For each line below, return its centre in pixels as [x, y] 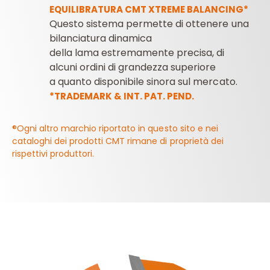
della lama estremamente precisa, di [137, 53]
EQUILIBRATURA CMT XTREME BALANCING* [149, 10]
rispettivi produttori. [53, 154]
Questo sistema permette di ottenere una [149, 24]
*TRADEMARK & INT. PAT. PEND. [122, 96]
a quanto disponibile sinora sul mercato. [143, 82]
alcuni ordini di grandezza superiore [133, 67]
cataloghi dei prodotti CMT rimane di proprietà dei [118, 141]
